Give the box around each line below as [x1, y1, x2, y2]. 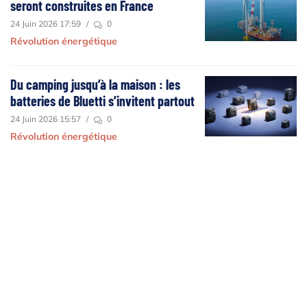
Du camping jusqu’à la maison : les [10, 75, 180, 93]
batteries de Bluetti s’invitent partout [10, 92, 195, 109]
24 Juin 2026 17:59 [10, 18, 81, 29]
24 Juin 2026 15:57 [10, 113, 81, 124]
